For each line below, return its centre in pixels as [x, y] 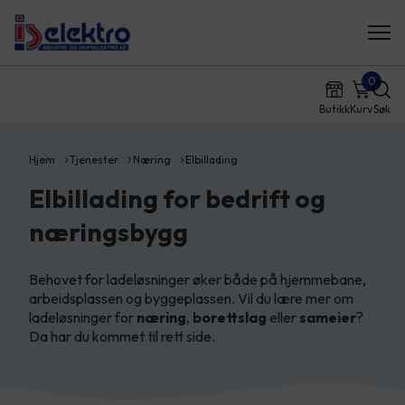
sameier [328, 317]
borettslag [230, 317]
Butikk [334, 109]
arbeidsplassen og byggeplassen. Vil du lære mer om [191, 298]
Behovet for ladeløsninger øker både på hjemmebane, [198, 279]
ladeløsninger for [83, 317]
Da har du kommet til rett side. [122, 336]
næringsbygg [108, 232]
